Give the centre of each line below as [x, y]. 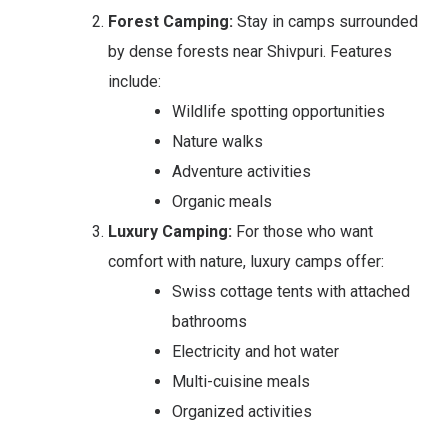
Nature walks [217, 141]
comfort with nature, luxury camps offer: [246, 261]
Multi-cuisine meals [241, 381]
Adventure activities [241, 171]
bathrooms [209, 321]
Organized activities [242, 411]
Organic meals [222, 201]
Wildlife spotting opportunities [278, 111]
